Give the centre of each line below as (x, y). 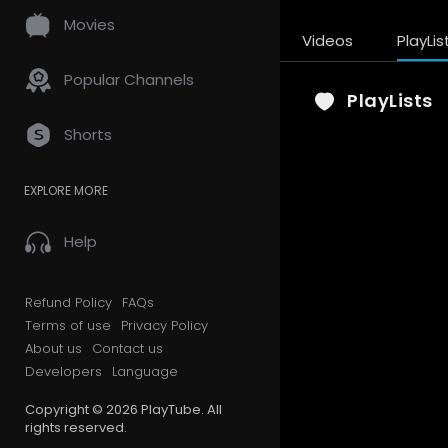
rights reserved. (76, 427)
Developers (63, 371)
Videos (327, 40)
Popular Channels (129, 79)
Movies (89, 24)
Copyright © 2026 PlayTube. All (123, 409)
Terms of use (68, 325)
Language (145, 371)
